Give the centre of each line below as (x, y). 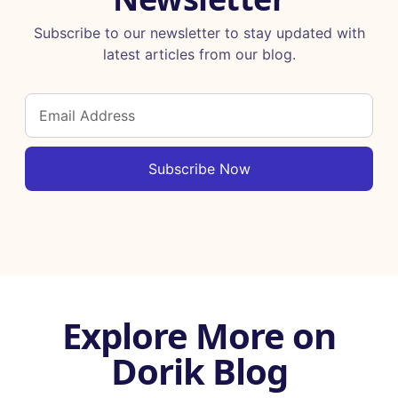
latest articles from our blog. (199, 55)
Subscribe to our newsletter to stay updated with (199, 33)
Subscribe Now (199, 169)
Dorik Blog (199, 371)
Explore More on (199, 336)
